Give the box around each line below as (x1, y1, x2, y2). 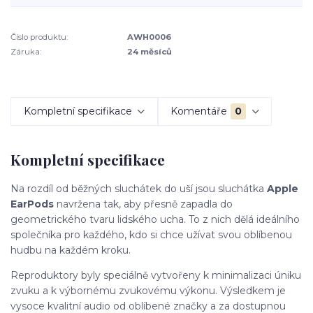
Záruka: (10, 46, 41, 57)
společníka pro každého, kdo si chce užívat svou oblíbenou (10, 228, 292, 241)
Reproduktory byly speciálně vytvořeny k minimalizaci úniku (10, 268, 301, 282)
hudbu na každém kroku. (10, 243, 131, 256)
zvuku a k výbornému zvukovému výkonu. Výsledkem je (10, 284, 286, 297)
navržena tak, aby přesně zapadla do (57, 197, 233, 210)
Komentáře (170, 104, 228, 117)
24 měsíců (127, 46, 173, 57)
